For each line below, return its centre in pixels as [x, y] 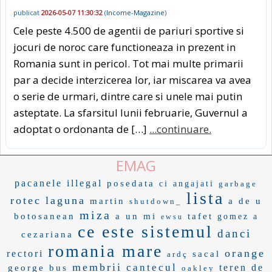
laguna [65, 201]
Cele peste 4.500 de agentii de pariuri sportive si [129, 31]
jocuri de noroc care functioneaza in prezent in [124, 47]
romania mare [105, 251]
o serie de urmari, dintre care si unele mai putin [128, 97]
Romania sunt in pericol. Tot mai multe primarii [128, 64]
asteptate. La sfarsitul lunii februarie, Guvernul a [131, 113]
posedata [131, 184]
